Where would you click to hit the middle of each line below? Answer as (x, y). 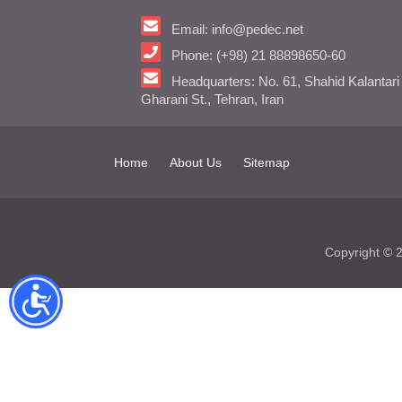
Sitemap (267, 163)
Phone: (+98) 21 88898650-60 (258, 56)
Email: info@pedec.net (237, 30)
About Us (196, 163)
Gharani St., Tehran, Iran (212, 100)
